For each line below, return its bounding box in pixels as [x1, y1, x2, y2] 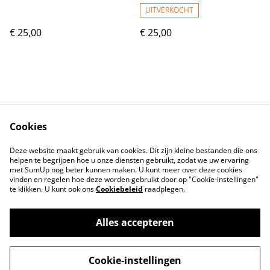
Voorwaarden [153, 138, 216, 151]
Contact [67, 138, 104, 151]
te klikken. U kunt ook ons [10, 184, 96, 194]
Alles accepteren [95, 216, 174, 229]
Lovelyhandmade [44, 234, 127, 247]
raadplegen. [143, 184, 185, 194]
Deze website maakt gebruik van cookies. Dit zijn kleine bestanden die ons [10, 145, 257, 155]
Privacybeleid [55, 149, 116, 163]
